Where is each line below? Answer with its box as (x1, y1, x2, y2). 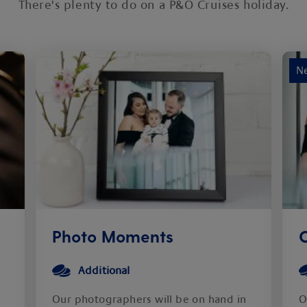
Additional (78, 265, 130, 277)
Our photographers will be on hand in (52, 293, 247, 306)
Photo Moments (52, 226, 173, 246)
